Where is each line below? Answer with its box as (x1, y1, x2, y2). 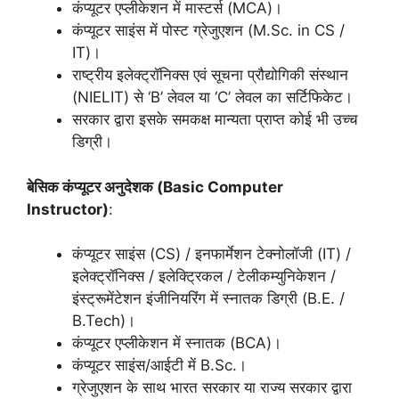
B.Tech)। (72, 312, 135, 330)
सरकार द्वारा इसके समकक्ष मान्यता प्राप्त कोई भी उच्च (72, 110, 358, 128)
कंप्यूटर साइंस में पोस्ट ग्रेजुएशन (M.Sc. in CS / (72, 21, 345, 39)
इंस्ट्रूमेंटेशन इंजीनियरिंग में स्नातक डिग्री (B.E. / (72, 289, 345, 307)
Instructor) (27, 199, 109, 218)
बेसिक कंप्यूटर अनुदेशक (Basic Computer (27, 177, 283, 196)
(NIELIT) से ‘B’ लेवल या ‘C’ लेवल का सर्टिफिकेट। (72, 88, 353, 106)
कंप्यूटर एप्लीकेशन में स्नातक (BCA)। (72, 334, 281, 352)
